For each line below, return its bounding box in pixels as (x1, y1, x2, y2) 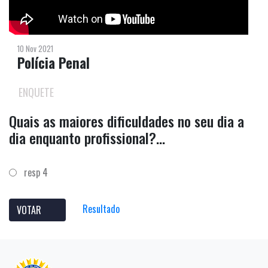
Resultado (83, 201, 120, 216)
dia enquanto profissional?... (9, 126, 165, 148)
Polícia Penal (17, 52, 90, 73)
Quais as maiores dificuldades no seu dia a (9, 109, 244, 132)
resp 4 (17, 165, 48, 179)
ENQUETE (19, 84, 54, 100)
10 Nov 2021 (17, 42, 53, 54)
